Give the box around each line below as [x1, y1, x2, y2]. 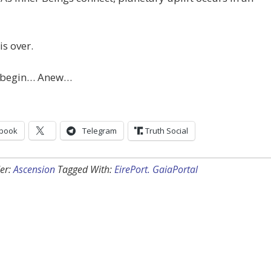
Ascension [13, 163, 55, 177]
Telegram [82, 125, 117, 137]
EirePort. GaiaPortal [114, 163, 198, 177]
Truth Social [145, 125, 188, 137]
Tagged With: [57, 163, 114, 177]
